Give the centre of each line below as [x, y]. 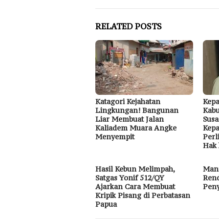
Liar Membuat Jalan [130, 119]
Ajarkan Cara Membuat [135, 187]
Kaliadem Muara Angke [136, 128]
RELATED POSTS [129, 27]
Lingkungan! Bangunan [137, 110]
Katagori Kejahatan [128, 102]
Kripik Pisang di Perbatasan [143, 196]
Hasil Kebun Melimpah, [135, 169]
